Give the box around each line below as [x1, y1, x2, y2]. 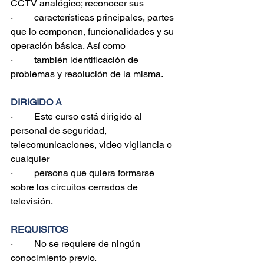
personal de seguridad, [11, 125, 109, 136]
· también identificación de [11, 54, 141, 65]
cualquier [11, 153, 49, 164]
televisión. [11, 196, 53, 207]
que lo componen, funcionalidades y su [11, 26, 176, 37]
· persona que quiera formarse [11, 167, 157, 179]
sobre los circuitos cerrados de [11, 181, 140, 193]
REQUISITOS [11, 224, 68, 235]
